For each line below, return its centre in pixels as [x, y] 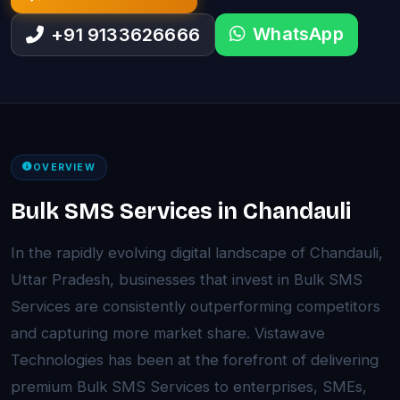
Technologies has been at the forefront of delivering [195, 359]
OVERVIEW [64, 167]
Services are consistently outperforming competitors [196, 306]
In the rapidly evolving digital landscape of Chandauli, [197, 252]
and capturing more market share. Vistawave [168, 333]
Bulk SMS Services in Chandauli [181, 211]
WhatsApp [298, 34]
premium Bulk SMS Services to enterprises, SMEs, [189, 386]
